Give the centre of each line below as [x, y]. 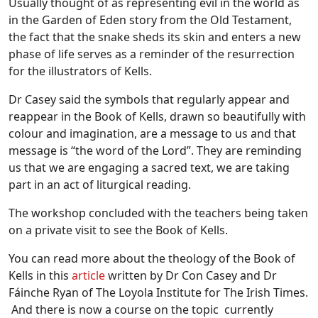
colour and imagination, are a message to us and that [152, 133]
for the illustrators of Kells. [80, 71]
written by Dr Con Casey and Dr [191, 275]
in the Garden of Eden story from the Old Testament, [150, 20]
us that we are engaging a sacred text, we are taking [149, 167]
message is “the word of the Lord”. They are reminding [155, 150]
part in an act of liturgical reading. [100, 184]
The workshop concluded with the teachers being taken [158, 213]
